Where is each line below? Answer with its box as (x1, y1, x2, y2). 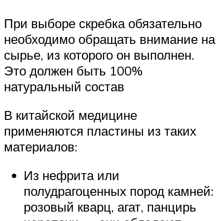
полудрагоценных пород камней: (24, 183, 214, 199)
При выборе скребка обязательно (4, 15, 202, 32)
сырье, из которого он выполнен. (4, 47, 194, 63)
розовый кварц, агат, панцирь (24, 198, 196, 215)
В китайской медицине (4, 107, 137, 123)
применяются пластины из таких (4, 123, 196, 139)
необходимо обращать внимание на (4, 31, 215, 47)
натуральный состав (4, 78, 124, 95)
